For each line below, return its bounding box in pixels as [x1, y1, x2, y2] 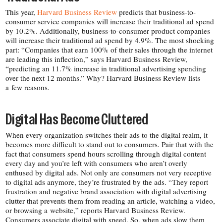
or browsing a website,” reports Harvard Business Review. [5, 205, 186, 216]
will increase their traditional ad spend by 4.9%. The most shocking [5, 35, 215, 45]
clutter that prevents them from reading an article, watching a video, [5, 196, 216, 206]
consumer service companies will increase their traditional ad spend [5, 16, 215, 26]
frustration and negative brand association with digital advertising [5, 186, 207, 197]
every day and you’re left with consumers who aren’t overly [5, 158, 188, 168]
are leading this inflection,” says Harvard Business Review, [5, 54, 188, 64]
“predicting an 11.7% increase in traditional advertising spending [5, 63, 207, 73]
